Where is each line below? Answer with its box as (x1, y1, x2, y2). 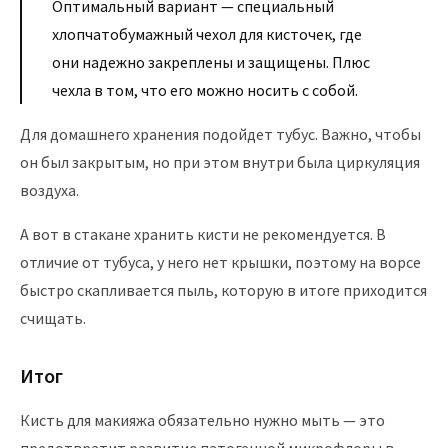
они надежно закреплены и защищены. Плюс (52, 52, 370, 73)
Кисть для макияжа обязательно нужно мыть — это (20, 410, 385, 431)
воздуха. (20, 180, 79, 201)
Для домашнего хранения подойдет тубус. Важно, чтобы (20, 124, 421, 145)
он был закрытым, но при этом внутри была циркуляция (20, 152, 420, 173)
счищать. (20, 308, 86, 329)
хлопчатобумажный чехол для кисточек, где (52, 24, 362, 45)
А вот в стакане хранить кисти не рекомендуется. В (20, 224, 386, 245)
